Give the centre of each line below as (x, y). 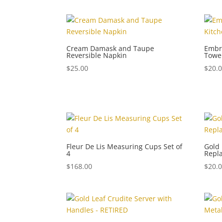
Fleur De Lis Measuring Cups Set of (125, 147)
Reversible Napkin (97, 55)
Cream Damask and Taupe (111, 48)
